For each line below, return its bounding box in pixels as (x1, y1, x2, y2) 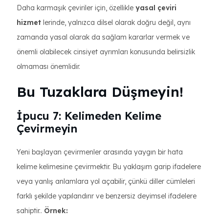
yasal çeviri (135, 3, 176, 12)
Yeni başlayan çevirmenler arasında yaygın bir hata (17, 148, 183, 156)
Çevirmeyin (17, 122, 77, 135)
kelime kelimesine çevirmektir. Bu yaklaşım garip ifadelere (17, 162, 201, 171)
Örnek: (44, 206, 68, 215)
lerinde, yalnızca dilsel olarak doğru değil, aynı (41, 18, 191, 27)
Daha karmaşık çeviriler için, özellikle (17, 3, 135, 12)
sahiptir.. (17, 206, 44, 215)
